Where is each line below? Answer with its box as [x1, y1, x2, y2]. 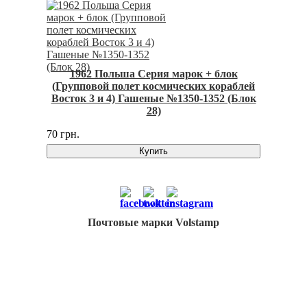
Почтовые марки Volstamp [88, 217, 219, 229]
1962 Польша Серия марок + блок [69, 68, 238, 80]
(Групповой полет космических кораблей [52, 80, 255, 93]
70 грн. [47, 128, 79, 140]
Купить [139, 146, 168, 157]
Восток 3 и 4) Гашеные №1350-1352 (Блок [51, 93, 256, 105]
